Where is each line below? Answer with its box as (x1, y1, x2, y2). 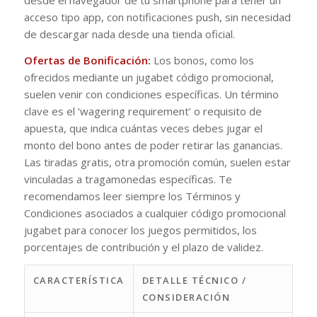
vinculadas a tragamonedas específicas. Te (23, 171, 232, 186)
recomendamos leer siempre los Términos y (23, 188, 241, 203)
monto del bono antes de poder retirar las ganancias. (23, 137, 282, 152)
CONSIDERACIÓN (142, 290, 231, 304)
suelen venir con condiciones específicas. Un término (23, 86, 279, 101)
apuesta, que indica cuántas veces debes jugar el (23, 120, 263, 135)
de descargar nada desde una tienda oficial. (23, 27, 235, 41)
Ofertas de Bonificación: (23, 52, 151, 67)
